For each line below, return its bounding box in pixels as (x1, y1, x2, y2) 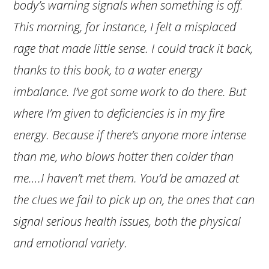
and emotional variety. (13, 234, 131, 251)
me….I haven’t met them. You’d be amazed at (13, 169, 240, 186)
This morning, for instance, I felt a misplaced (13, 18, 237, 35)
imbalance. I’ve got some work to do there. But (13, 83, 247, 100)
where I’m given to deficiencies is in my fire (13, 104, 225, 121)
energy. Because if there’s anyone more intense (13, 126, 247, 143)
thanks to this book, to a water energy (13, 61, 202, 78)
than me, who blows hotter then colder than (13, 148, 234, 165)
